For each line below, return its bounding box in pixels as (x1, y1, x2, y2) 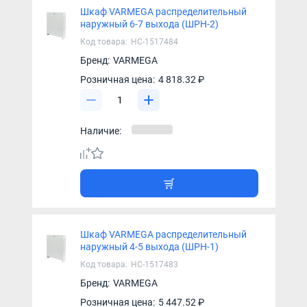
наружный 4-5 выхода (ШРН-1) (79, 241, 219, 252)
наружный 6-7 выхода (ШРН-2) (79, 18, 219, 29)
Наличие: (79, 125, 121, 136)
